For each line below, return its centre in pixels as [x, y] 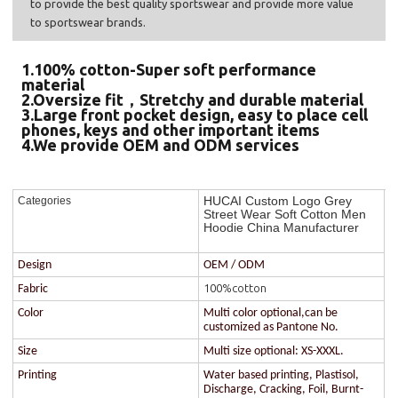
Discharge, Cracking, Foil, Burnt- [284, 389]
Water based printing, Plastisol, [282, 375]
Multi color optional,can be [271, 313]
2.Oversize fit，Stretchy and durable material [193, 99]
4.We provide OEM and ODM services [163, 144]
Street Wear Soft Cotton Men [285, 214]
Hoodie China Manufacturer [282, 227]
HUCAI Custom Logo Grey [278, 200]
